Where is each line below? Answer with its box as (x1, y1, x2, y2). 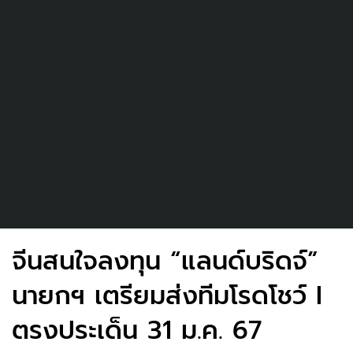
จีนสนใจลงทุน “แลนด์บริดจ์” (12, 241, 318, 281)
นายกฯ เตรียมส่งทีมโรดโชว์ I (12, 276, 322, 315)
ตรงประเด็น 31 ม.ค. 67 (12, 310, 262, 350)
